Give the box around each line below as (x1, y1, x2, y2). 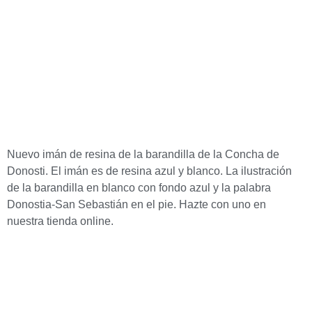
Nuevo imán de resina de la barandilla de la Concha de (7, 148, 279, 160)
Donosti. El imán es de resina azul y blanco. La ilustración (7, 164, 292, 177)
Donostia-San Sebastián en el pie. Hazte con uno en (7, 198, 266, 210)
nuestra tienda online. (7, 214, 114, 227)
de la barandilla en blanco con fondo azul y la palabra (7, 181, 271, 194)
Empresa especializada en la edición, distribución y (21, 297, 235, 309)
